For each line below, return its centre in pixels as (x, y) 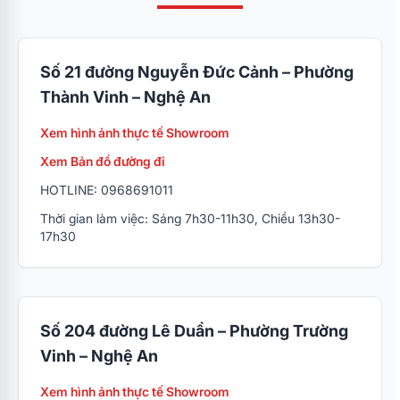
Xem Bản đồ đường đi (103, 162)
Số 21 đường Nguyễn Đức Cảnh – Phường (197, 72)
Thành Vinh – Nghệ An (125, 97)
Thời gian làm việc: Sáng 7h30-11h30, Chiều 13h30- (190, 219)
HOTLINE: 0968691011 (107, 190)
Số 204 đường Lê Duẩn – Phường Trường (194, 331)
